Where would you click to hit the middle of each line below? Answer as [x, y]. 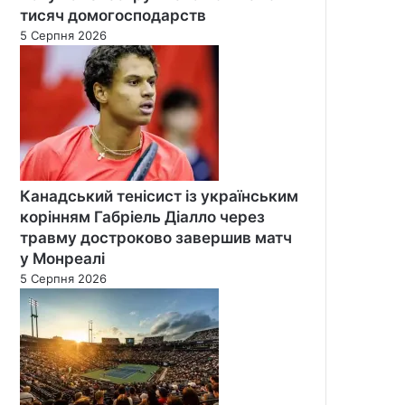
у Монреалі [62, 258]
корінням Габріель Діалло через [142, 217]
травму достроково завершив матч [156, 237]
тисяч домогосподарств [113, 15]
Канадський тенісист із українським [159, 196]
